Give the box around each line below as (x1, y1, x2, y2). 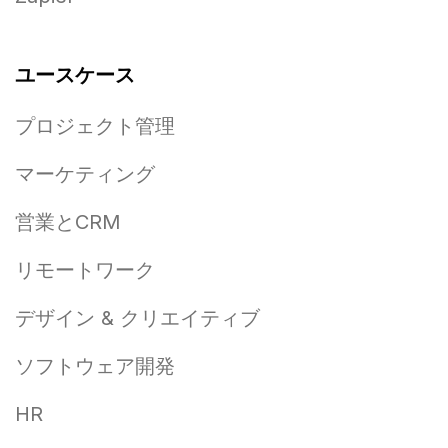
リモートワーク (15, 258, 155, 283)
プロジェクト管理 (15, 114, 175, 139)
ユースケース (15, 63, 135, 88)
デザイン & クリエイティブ (15, 306, 260, 331)
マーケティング (15, 162, 155, 187)
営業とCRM (15, 210, 121, 235)
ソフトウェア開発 (15, 354, 175, 379)
